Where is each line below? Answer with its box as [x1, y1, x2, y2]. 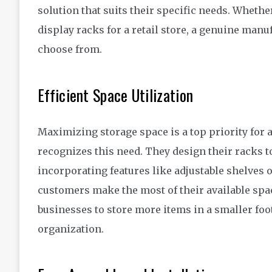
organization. [38, 223, 104, 236]
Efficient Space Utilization [38, 83, 194, 107]
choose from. [38, 43, 102, 56]
